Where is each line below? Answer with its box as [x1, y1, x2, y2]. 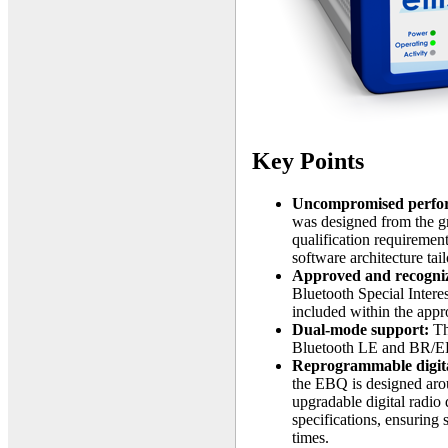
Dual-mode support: [292, 320, 429, 338]
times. [292, 428, 329, 446]
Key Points [252, 147, 364, 174]
